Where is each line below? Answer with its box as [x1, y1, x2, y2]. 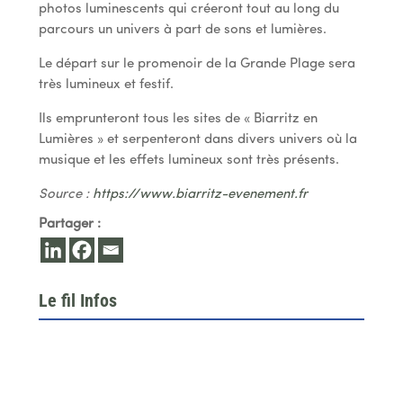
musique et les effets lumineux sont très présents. [38, 153, 339, 167]
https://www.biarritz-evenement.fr [92, 187, 308, 201]
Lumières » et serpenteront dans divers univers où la [38, 132, 357, 147]
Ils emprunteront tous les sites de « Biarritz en [38, 112, 318, 126]
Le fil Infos [38, 289, 117, 311]
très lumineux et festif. [38, 77, 174, 92]
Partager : [38, 217, 101, 231]
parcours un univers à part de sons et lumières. [38, 22, 327, 37]
